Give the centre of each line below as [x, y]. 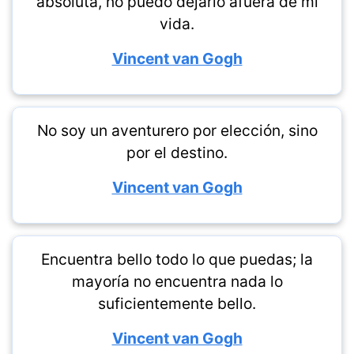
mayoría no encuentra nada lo [177, 281]
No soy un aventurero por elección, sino [177, 130]
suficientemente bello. [177, 303]
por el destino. [177, 153]
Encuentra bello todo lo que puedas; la [177, 259]
